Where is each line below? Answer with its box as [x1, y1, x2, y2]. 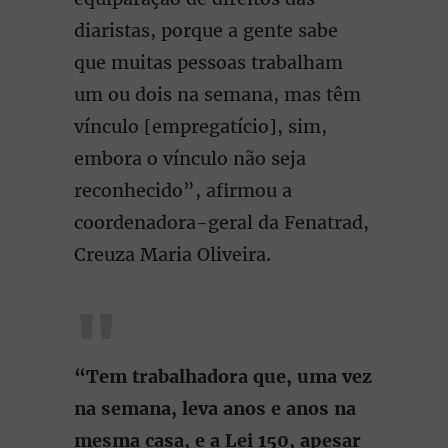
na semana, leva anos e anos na [74, 397, 356, 420]
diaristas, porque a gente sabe [74, 19, 338, 42]
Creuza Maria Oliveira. [74, 243, 271, 266]
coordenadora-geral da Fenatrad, [74, 211, 369, 234]
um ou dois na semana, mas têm [74, 83, 361, 106]
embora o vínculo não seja [74, 147, 306, 170]
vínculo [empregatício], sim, [74, 115, 327, 138]
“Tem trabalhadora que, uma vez [74, 365, 372, 388]
